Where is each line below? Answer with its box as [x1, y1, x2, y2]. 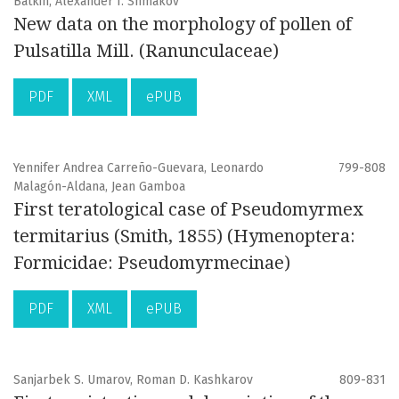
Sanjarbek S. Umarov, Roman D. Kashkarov [13, 372, 253, 388]
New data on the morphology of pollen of [13, 13, 352, 36]
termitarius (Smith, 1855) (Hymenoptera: [13, 225, 355, 248]
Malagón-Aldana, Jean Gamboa [13, 179, 185, 195]
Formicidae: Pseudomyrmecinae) [13, 252, 290, 274]
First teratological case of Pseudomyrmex [13, 199, 363, 221]
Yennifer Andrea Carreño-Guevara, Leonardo [13, 160, 264, 176]
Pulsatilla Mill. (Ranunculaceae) [13, 40, 279, 62]
